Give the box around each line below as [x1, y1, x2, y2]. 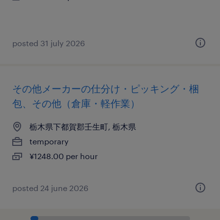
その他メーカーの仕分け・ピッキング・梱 [12, 82, 199, 94]
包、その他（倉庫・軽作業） [12, 97, 140, 109]
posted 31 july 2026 [12, 38, 85, 48]
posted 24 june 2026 [12, 183, 88, 192]
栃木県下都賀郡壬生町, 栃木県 [29, 122, 136, 131]
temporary [29, 137, 69, 146]
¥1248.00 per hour [29, 151, 98, 161]
